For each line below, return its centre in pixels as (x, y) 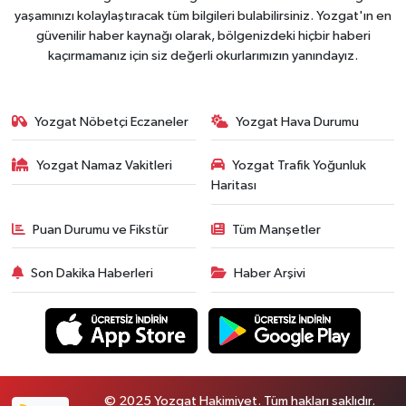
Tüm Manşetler (276, 229)
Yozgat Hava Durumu (297, 121)
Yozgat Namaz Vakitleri (105, 166)
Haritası (233, 186)
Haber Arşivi (270, 274)
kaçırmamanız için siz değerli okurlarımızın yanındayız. (203, 55)
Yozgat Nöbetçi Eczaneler (112, 121)
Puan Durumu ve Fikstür (101, 229)
